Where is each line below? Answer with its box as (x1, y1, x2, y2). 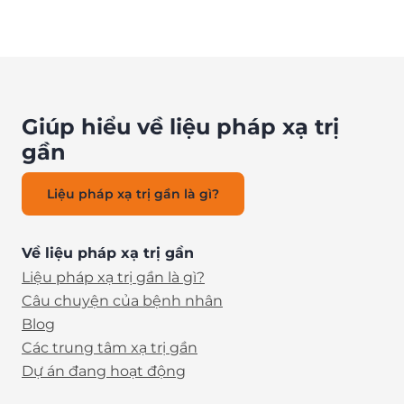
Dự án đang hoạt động (22, 363, 186, 380)
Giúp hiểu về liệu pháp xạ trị (22, 114, 339, 140)
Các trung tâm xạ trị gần (22, 339, 197, 356)
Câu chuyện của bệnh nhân (22, 292, 223, 309)
